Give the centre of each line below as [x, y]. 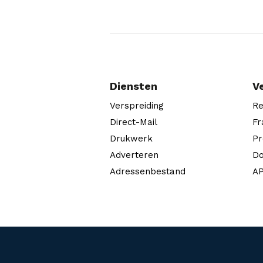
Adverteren [134, 155]
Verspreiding [137, 106]
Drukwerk [131, 139]
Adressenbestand [148, 172]
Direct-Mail [134, 122]
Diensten [134, 86]
